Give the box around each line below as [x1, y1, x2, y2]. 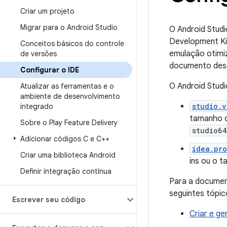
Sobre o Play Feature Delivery [20, 118, 118, 127]
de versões [20, 49, 57, 58]
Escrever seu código [12, 195, 85, 204]
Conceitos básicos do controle [20, 39, 124, 48]
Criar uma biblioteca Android [20, 150, 116, 160]
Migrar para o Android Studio [20, 23, 118, 32]
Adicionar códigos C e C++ [20, 134, 109, 143]
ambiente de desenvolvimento [20, 92, 120, 101]
